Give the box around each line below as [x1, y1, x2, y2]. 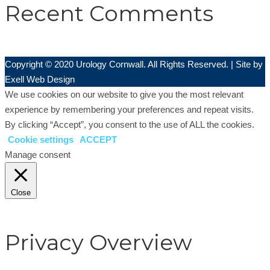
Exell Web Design [5, 74, 75, 84]
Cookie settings [8, 134, 74, 145]
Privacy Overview [5, 228, 192, 256]
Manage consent [5, 149, 71, 160]
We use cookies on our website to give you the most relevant [5, 89, 243, 99]
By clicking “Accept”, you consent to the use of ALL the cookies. [5, 119, 254, 130]
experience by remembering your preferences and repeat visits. [5, 104, 254, 115]
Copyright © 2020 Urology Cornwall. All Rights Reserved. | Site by [5, 58, 263, 69]
